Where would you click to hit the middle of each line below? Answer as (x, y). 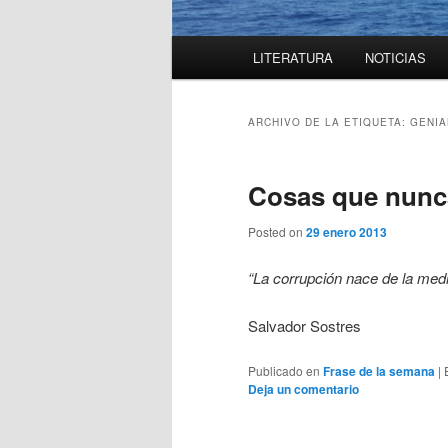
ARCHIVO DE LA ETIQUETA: (329, 122)
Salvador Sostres (304, 325)
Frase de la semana (379, 371)
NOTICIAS (395, 58)
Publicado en (284, 371)
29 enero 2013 (346, 232)
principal (199, 72)
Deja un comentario (303, 389)
